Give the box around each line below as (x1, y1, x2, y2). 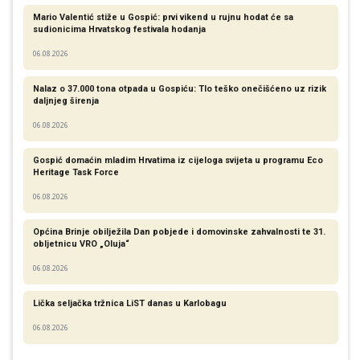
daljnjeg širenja (32, 95, 99, 106)
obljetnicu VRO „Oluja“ (32, 238, 129, 249)
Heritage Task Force (32, 166, 119, 178)
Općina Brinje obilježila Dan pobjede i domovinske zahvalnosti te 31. (32, 226, 325, 237)
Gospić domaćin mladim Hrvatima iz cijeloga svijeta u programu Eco (32, 154, 323, 166)
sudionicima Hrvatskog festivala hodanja (32, 23, 206, 35)
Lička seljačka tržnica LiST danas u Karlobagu (32, 297, 227, 309)
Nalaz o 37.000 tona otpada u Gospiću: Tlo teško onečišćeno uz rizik (32, 83, 326, 94)
